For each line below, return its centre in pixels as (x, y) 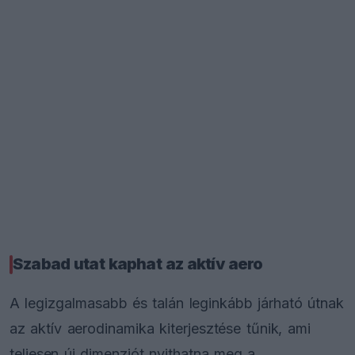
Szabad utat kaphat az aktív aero (138, 264)
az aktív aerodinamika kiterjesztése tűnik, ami (160, 328)
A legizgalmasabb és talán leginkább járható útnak (177, 303)
